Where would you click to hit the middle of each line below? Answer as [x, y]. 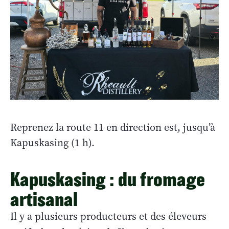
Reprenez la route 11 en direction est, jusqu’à [113, 127]
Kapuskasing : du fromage [108, 179]
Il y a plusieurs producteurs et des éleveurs [108, 216]
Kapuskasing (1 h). [52, 143]
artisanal [45, 199]
